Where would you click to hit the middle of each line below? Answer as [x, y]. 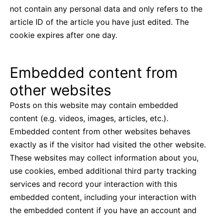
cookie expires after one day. [64, 35]
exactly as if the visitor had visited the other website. [108, 145]
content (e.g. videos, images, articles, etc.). [89, 118]
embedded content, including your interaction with [103, 197]
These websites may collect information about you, [104, 158]
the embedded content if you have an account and [103, 210]
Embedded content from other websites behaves [100, 132]
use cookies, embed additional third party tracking [103, 171]
